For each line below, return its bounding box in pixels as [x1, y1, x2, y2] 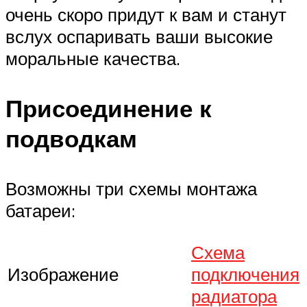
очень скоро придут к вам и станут [5, 3, 286, 26]
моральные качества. [5, 47, 180, 70]
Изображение [8, 263, 119, 286]
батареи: [5, 199, 75, 222]
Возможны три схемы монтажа [5, 177, 257, 200]
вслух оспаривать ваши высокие [5, 25, 273, 48]
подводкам [5, 123, 137, 154]
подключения [191, 263, 299, 286]
